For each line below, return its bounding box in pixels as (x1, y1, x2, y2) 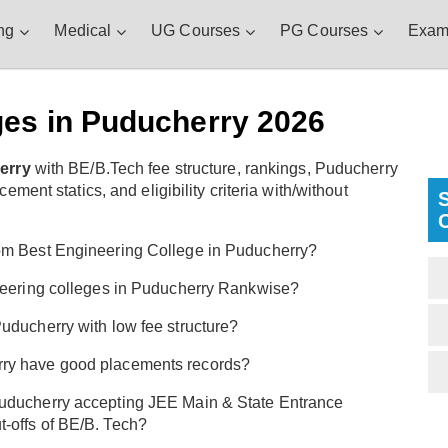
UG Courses (151, 22, 241, 39)
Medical (54, 22, 112, 39)
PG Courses (280, 22, 369, 39)
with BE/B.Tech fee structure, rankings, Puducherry (30, 160, 398, 178)
